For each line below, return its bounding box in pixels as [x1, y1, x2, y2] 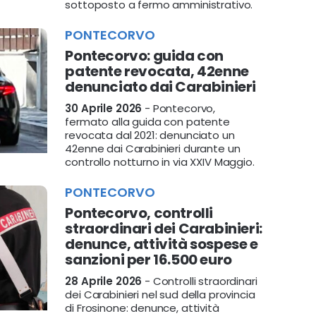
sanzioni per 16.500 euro [65, 250, 232, 269]
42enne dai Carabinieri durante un [65, 141, 241, 156]
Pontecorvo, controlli [65, 203, 213, 223]
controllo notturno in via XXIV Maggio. [65, 154, 255, 169]
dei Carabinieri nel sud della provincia [65, 287, 255, 302]
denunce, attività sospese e [65, 234, 258, 254]
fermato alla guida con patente [65, 114, 230, 129]
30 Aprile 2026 [65, 101, 142, 116]
